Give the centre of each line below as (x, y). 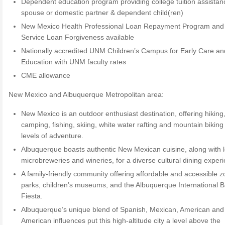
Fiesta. (32, 196)
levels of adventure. (52, 136)
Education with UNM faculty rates (74, 62)
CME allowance (46, 75)
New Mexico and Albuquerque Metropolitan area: (86, 94)
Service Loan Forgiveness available (78, 37)
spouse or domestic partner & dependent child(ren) (102, 13)
